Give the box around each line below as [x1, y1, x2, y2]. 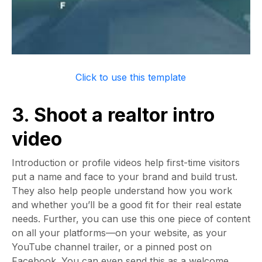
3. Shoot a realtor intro [12, 104, 215, 126]
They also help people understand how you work [12, 185, 232, 196]
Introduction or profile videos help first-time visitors [12, 157, 240, 168]
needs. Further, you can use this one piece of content [12, 213, 250, 225]
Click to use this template [75, 71, 187, 83]
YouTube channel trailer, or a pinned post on [12, 241, 212, 253]
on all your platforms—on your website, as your [12, 227, 227, 239]
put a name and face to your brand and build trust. [12, 171, 237, 182]
